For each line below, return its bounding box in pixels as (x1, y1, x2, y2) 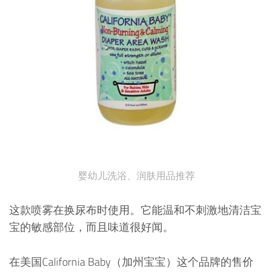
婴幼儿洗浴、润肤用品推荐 (78, 168, 195, 183)
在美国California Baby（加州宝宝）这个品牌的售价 (9, 253, 253, 270)
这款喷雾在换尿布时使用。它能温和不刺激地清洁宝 (9, 201, 261, 218)
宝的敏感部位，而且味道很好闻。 (9, 218, 174, 235)
